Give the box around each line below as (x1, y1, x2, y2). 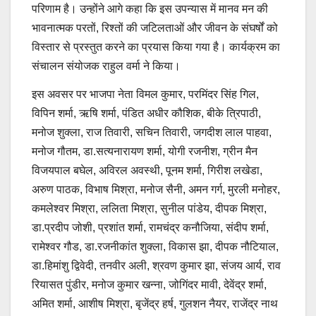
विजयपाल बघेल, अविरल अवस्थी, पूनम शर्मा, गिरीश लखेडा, (32, 164, 262, 176)
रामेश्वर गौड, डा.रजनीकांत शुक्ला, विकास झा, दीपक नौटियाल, (32, 240, 279, 253)
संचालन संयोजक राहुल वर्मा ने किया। (32, 59, 181, 72)
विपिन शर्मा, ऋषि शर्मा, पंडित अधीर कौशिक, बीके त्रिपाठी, (32, 107, 261, 119)
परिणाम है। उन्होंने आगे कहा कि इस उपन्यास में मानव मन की (32, 2, 268, 15)
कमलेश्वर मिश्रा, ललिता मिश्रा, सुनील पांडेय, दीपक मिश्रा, (32, 202, 267, 214)
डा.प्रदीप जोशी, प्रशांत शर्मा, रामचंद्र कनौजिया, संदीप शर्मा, (32, 221, 269, 233)
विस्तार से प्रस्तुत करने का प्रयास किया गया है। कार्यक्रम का (32, 40, 280, 53)
